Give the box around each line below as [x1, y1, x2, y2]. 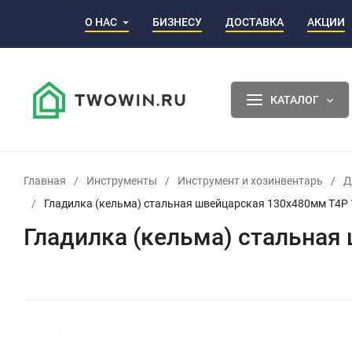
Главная [24, 174, 66, 187]
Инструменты [86, 174, 157, 187]
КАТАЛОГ [269, 93, 319, 106]
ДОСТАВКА [225, 15, 284, 28]
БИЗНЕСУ [152, 15, 202, 28]
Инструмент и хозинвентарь [178, 174, 323, 187]
